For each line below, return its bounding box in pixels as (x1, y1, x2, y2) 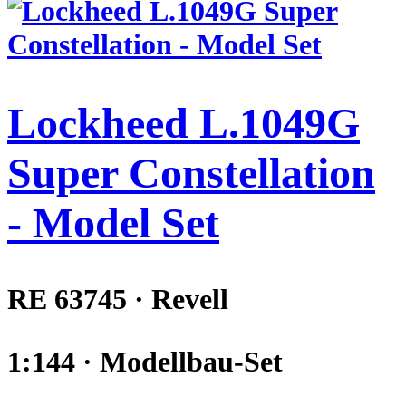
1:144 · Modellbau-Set (7, 345, 283, 379)
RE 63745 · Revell (7, 283, 228, 316)
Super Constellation (7, 148, 375, 197)
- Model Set (7, 198, 219, 246)
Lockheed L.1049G (7, 98, 360, 147)
